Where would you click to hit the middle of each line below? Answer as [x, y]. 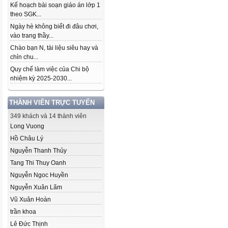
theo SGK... [26, 14]
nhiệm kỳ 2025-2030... [41, 78]
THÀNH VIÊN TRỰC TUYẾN [52, 103]
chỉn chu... [24, 57]
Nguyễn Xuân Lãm [36, 187]
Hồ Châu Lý [27, 138]
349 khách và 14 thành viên [48, 116]
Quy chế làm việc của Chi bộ [50, 69]
